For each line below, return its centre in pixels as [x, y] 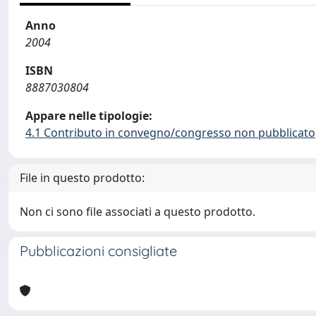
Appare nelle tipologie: [89, 116]
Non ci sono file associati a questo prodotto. [138, 212]
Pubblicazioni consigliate [98, 251]
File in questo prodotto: [82, 178]
